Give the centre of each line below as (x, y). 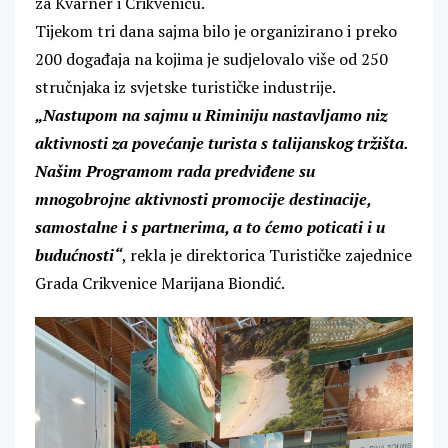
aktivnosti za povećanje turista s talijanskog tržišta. (223, 143)
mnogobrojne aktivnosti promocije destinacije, (203, 199)
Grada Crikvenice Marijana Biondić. (160, 283)
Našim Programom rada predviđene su (175, 171)
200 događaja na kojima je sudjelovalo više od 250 (211, 59)
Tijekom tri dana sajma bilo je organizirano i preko (216, 31)
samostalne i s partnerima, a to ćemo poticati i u (210, 227)
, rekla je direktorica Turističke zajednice (267, 255)
